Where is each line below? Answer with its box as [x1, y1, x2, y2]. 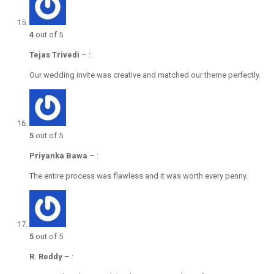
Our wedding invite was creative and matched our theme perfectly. [29, 70, 261, 80]
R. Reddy [29, 252, 62, 262]
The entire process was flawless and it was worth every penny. [29, 171, 248, 181]
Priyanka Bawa [29, 151, 87, 161]
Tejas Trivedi [29, 50, 80, 60]
